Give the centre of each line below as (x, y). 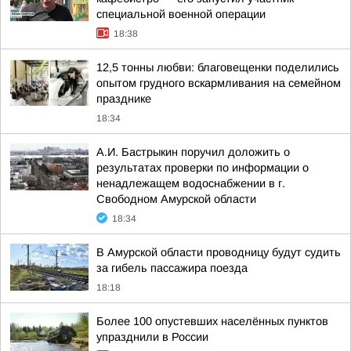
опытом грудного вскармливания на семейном (219, 83)
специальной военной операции (181, 14)
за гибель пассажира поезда (172, 268)
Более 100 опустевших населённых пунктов (212, 321)
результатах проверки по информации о (203, 168)
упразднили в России (152, 337)
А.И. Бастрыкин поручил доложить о (193, 152)
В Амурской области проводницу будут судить (219, 252)
